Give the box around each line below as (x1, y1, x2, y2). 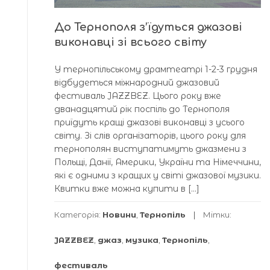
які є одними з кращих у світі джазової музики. (54, 170, 261, 181)
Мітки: (203, 210, 231, 220)
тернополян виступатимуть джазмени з (54, 143, 246, 155)
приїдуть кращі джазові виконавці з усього (54, 117, 245, 128)
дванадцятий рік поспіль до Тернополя (54, 104, 230, 115)
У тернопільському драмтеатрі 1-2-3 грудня (54, 64, 257, 75)
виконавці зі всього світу (54, 36, 207, 49)
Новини (102, 210, 136, 220)
